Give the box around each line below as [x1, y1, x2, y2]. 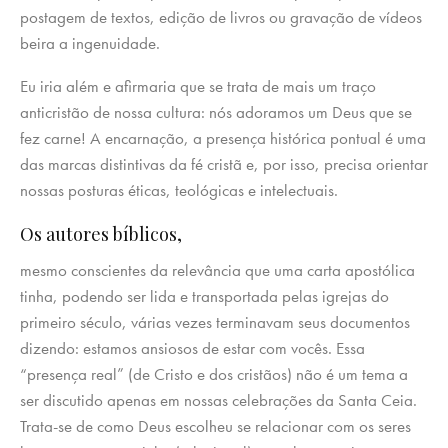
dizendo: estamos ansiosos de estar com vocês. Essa [20, 337, 365, 360]
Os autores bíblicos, [20, 222, 182, 247]
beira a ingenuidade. [20, 32, 160, 55]
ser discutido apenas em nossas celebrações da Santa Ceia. [20, 389, 417, 412]
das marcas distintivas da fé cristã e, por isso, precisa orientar [20, 153, 428, 176]
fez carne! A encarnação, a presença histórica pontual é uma [20, 127, 426, 150]
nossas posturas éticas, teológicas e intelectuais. [20, 179, 338, 202]
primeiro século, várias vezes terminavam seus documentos [20, 311, 410, 334]
